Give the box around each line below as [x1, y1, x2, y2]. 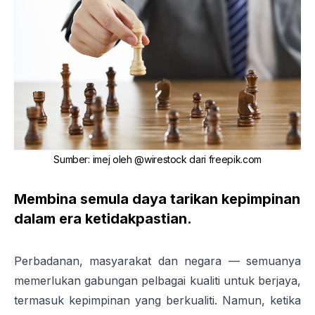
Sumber [53, 153, 89, 166]
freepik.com [208, 153, 262, 166]
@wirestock [134, 153, 187, 166]
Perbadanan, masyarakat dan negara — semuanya [14, 254, 301, 269]
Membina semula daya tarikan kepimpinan [14, 191, 300, 208]
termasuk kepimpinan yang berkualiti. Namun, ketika [14, 293, 301, 308]
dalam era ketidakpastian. [14, 210, 192, 228]
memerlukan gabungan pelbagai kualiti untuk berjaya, [14, 274, 301, 288]
